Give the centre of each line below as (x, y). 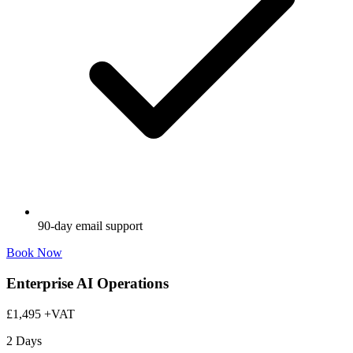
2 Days (24, 340)
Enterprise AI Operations (87, 284)
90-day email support (90, 226)
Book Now (34, 253)
